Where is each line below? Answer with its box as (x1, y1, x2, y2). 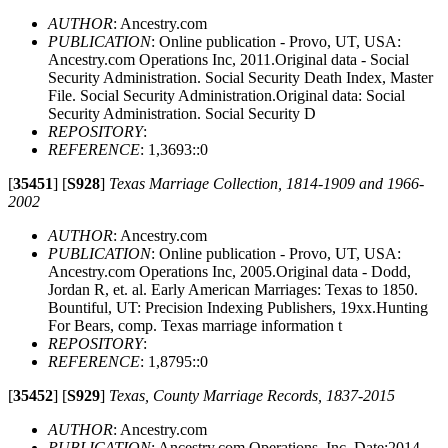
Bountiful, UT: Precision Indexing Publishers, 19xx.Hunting (48, 298, 428, 316)
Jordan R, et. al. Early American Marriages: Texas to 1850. (48, 280, 418, 298)
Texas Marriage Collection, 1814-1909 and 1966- (109, 174, 424, 192)
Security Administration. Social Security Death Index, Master (48, 68, 433, 86)
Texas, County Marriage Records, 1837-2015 (109, 386, 395, 404)
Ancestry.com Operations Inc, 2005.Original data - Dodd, (48, 262, 411, 280)
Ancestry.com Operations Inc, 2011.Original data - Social (48, 50, 409, 68)
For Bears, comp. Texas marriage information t (48, 316, 342, 334)
